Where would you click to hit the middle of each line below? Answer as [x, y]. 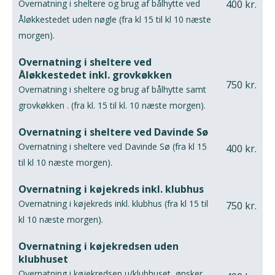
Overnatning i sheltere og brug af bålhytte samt [112, 90]
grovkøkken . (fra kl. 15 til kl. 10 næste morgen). [112, 106]
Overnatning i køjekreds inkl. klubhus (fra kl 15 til [113, 204]
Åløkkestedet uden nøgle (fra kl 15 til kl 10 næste [115, 20]
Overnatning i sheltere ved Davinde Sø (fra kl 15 [113, 147]
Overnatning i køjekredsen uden [99, 246]
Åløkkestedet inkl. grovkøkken [95, 75]
